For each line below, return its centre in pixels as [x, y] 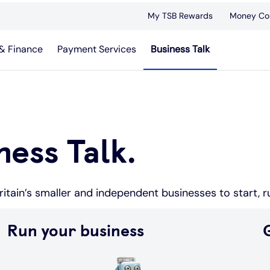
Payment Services [97, 49]
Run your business [76, 231]
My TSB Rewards [180, 16]
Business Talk [180, 49]
